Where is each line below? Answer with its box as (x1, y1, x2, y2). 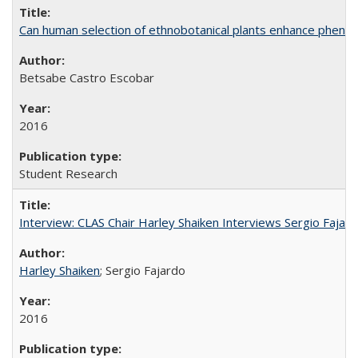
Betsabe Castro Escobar (19, 69, 154, 86)
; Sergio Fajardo (100, 261, 185, 278)
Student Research (19, 165, 117, 181)
